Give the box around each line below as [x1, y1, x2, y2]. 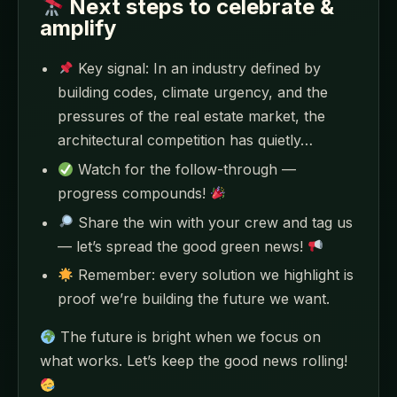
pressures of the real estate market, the [58, 107, 325, 126]
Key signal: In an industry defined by [74, 59, 322, 78]
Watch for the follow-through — [74, 160, 297, 178]
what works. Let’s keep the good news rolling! [40, 352, 347, 370]
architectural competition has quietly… [58, 131, 313, 150]
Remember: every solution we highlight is [74, 266, 354, 284]
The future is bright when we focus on [56, 328, 322, 346]
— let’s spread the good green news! [58, 237, 307, 255]
